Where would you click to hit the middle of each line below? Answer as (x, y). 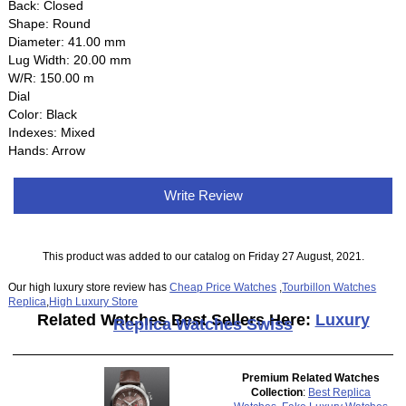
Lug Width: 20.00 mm (70, 60)
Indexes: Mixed (52, 133)
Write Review (203, 196)
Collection (277, 392)
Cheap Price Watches (223, 286)
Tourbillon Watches (329, 286)
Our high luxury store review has (89, 286)
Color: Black (43, 115)
